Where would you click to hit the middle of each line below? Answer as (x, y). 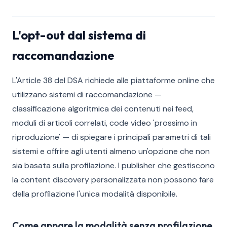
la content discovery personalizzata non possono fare (113, 180)
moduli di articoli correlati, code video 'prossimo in (105, 123)
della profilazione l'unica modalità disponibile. (95, 194)
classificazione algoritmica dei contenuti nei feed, (103, 109)
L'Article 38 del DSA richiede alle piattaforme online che (113, 80)
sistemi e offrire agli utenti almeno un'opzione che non (111, 151)
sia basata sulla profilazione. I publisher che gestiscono (113, 165)
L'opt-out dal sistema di (79, 35)
